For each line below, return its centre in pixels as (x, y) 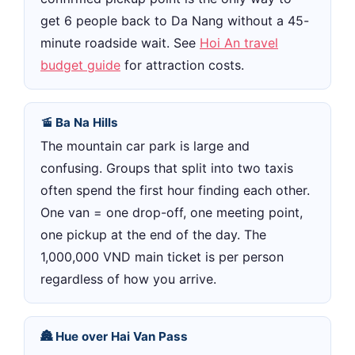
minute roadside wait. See (120, 42)
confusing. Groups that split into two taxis (167, 168)
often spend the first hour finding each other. (175, 190)
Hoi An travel (239, 42)
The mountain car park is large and (145, 146)
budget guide (80, 65)
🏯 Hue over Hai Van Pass (114, 336)
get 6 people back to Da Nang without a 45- (175, 20)
